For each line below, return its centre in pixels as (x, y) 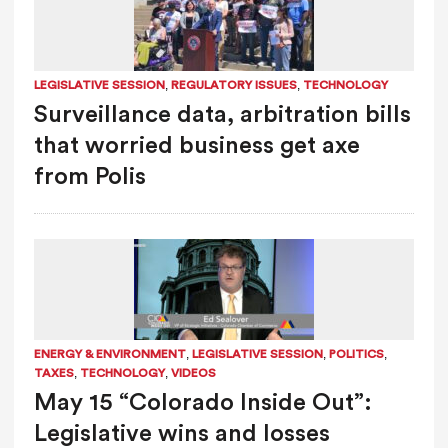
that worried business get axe (196, 145)
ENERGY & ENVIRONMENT (109, 353)
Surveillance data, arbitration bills (222, 114)
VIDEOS (193, 372)
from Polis (89, 176)
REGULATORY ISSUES (233, 84)
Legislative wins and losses (181, 433)
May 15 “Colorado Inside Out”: (202, 402)
